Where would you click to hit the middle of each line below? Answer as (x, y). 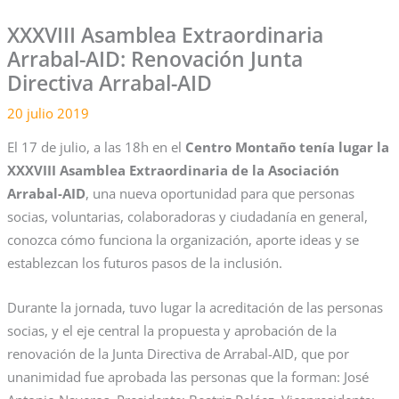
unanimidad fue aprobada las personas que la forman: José (187, 376)
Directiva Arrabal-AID (109, 83)
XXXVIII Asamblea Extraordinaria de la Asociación (173, 171)
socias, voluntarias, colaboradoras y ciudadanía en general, (187, 217)
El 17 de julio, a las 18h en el (94, 147)
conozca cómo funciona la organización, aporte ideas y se (183, 240)
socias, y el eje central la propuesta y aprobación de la (171, 330)
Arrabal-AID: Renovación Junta (155, 59)
